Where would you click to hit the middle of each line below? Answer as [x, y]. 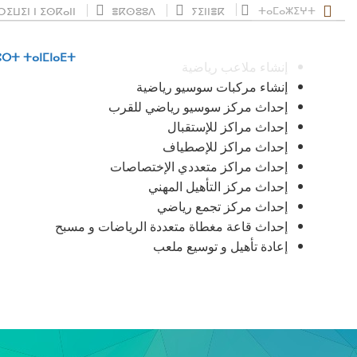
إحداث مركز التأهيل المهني [218, 186]
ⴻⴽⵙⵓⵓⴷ [132, 11]
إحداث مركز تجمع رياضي [222, 206]
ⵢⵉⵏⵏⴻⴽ [206, 11]
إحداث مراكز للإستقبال [228, 126]
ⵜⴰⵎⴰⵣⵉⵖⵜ [288, 10]
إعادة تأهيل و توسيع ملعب [220, 246]
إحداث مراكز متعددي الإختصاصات [199, 166]
